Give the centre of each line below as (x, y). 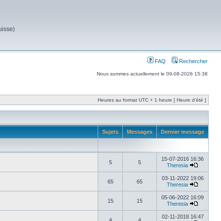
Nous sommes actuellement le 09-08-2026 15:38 (152, 74)
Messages (140, 132)
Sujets (110, 132)
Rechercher (193, 61)
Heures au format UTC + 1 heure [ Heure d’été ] (152, 100)
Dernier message (183, 132)
